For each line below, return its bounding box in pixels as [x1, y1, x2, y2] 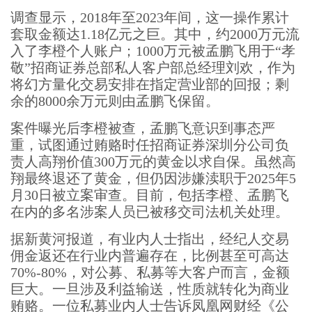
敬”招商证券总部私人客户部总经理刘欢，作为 [10, 60, 295, 75]
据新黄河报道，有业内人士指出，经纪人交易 [10, 231, 289, 247]
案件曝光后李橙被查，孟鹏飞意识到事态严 [10, 120, 275, 136]
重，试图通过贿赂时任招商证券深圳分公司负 [10, 137, 289, 153]
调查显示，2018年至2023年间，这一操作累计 [10, 10, 289, 25]
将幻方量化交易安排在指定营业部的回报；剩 [10, 77, 289, 92]
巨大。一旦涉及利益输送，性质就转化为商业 [10, 281, 289, 297]
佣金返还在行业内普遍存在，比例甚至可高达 [10, 248, 289, 263]
